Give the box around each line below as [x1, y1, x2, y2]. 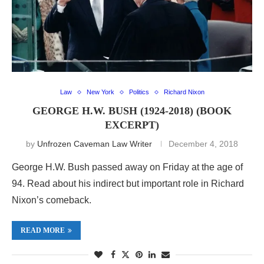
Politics [128, 88, 149, 96]
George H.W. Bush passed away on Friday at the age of [12, 162, 243, 173]
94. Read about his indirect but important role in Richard [12, 179, 244, 189]
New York [86, 88, 114, 96]
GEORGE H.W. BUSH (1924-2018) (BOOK [32, 105, 232, 117]
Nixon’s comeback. [12, 195, 91, 206]
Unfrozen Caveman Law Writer [37, 139, 152, 149]
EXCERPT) [105, 119, 159, 131]
